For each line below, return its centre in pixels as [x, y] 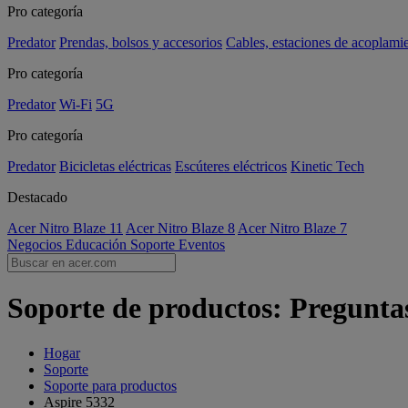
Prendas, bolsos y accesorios [141, 42]
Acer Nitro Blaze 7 [292, 228]
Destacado [37, 197]
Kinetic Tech [327, 166]
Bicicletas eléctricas [115, 166]
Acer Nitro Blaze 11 [65, 228]
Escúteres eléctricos [231, 166]
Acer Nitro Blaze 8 [180, 228]
